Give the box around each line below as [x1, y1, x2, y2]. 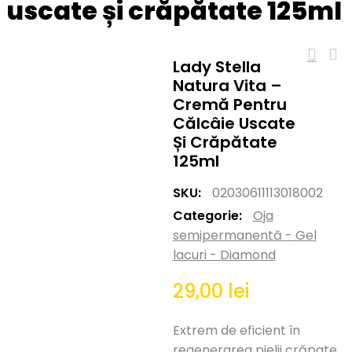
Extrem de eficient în [172, 321, 300, 340]
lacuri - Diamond [172, 245, 276, 264]
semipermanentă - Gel [172, 225, 317, 244]
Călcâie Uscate [172, 112, 295, 134]
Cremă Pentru [172, 93, 287, 115]
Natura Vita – [172, 74, 282, 97]
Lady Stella [172, 55, 261, 78]
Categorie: [172, 206, 245, 225]
